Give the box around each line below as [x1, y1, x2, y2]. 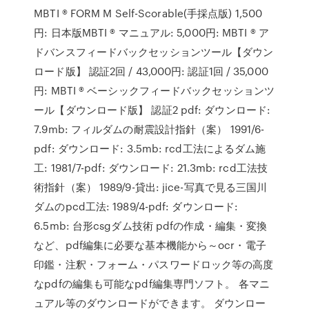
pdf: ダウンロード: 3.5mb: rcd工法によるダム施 [34, 141, 266, 156]
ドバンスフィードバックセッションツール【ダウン [34, 44, 274, 59]
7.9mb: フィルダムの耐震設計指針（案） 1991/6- [34, 121, 265, 137]
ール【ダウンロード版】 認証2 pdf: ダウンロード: [34, 102, 271, 117]
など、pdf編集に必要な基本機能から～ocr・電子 [34, 237, 266, 252]
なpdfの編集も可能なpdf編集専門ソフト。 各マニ [34, 276, 270, 291]
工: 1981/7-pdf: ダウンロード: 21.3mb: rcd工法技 [34, 160, 268, 175]
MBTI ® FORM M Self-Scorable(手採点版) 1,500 [34, 6, 263, 21]
